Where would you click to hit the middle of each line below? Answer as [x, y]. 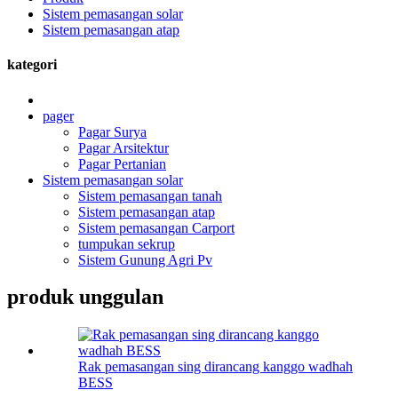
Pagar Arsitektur [123, 147]
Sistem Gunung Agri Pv [145, 259]
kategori [32, 65]
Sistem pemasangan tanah [150, 195]
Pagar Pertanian [122, 163]
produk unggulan [85, 297]
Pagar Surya [112, 131]
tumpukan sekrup [127, 243]
